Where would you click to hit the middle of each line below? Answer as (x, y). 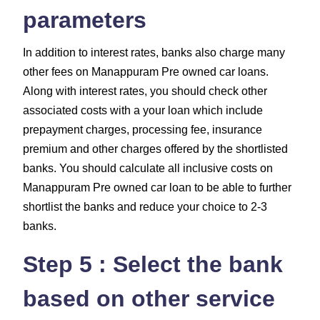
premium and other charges (92, 149)
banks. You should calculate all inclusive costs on (148, 168)
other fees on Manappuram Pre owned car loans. (146, 71)
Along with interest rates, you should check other (145, 91)
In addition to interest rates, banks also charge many (154, 52)
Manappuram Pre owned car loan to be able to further (157, 187)
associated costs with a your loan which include (143, 110)
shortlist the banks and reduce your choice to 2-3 (145, 206)
